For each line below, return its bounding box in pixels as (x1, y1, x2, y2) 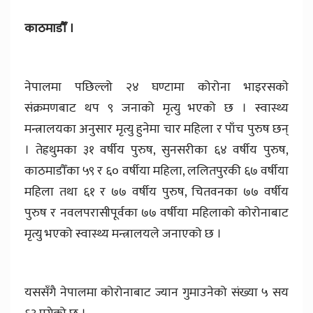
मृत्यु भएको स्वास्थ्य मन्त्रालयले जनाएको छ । (24, 223, 221, 245)
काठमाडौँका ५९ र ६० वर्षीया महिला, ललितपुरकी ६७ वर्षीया (24, 160, 289, 182)
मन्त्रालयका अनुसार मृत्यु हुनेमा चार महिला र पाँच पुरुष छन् (24, 118, 289, 140)
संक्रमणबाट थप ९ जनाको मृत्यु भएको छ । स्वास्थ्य (24, 97, 289, 119)
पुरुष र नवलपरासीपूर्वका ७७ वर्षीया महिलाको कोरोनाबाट (24, 202, 289, 224)
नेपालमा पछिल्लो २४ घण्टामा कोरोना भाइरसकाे (24, 76, 289, 98)
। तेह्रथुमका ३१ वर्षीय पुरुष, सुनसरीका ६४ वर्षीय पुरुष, (24, 139, 289, 161)
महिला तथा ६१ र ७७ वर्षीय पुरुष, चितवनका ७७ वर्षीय (24, 181, 289, 203)
